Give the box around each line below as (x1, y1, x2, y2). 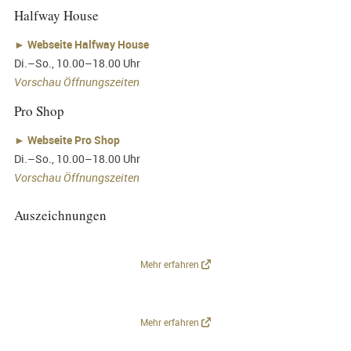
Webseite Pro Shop (27, 132, 122, 147)
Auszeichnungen (13, 205, 107, 224)
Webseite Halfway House (27, 36, 149, 52)
